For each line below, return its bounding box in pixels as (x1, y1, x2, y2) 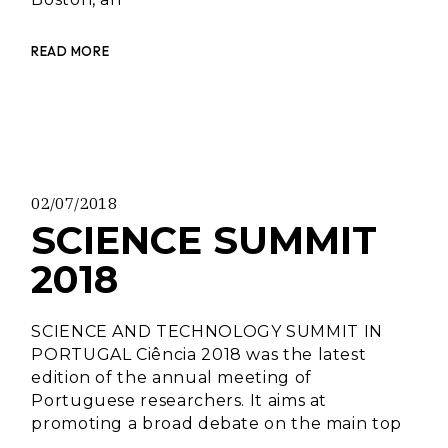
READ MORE (31, 42, 110, 59)
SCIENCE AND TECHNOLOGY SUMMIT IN (31, 322, 383, 341)
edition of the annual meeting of (31, 368, 312, 387)
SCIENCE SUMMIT (31, 217, 378, 264)
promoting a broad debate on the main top (31, 414, 402, 433)
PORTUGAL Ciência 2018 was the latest (31, 345, 367, 364)
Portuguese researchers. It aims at (31, 391, 328, 410)
